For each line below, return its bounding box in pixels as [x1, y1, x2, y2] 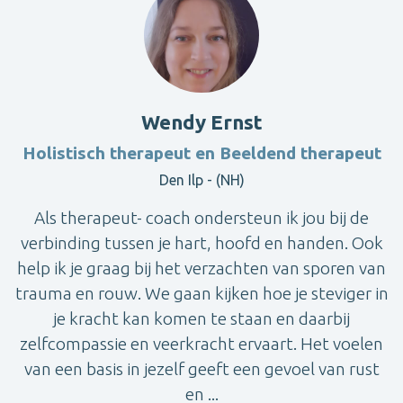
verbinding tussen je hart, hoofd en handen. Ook [20, 232, 383, 253]
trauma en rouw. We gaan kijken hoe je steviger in [14, 282, 389, 303]
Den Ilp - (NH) [158, 171, 245, 188]
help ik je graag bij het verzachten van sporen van [17, 257, 386, 278]
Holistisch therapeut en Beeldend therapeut [22, 142, 381, 163]
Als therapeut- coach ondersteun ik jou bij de [34, 207, 369, 228]
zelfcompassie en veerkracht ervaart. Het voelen [20, 333, 383, 354]
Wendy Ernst [140, 110, 263, 133]
